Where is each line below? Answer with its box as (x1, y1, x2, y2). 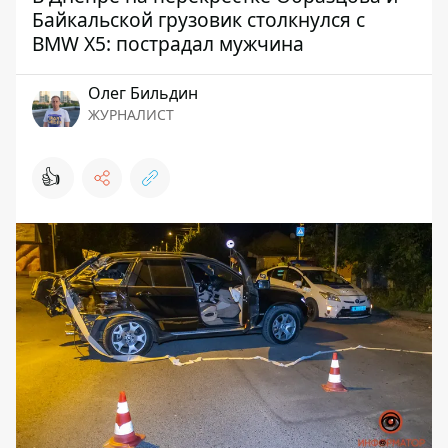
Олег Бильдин (88, 82, 198, 104)
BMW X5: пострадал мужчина (32, 30, 304, 57)
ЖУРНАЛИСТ (88, 105, 174, 124)
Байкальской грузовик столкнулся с (32, 6, 365, 33)
